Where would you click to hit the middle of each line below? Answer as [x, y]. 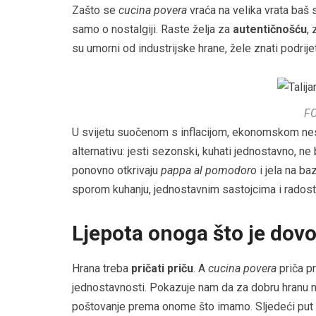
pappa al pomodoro [209, 171]
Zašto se [95, 11]
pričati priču [162, 269]
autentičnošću [270, 30]
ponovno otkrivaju [116, 171]
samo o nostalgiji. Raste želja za [152, 30]
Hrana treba [102, 269]
